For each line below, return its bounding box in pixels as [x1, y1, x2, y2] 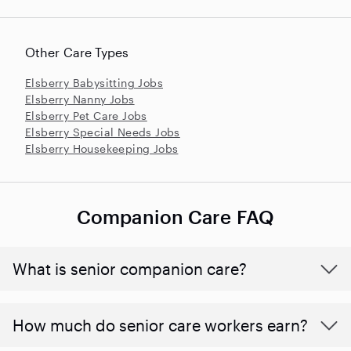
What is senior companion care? [13, 259, 247, 278]
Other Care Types [25, 44, 129, 60]
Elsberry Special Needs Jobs [25, 125, 180, 139]
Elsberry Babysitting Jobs [25, 75, 163, 89]
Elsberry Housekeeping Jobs [25, 141, 179, 155]
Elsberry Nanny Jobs [25, 92, 135, 106]
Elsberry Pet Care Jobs [25, 108, 147, 122]
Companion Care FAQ [77, 204, 274, 228]
